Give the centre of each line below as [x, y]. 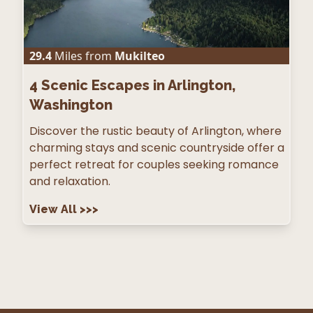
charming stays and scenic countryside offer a [157, 148]
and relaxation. [70, 181]
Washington [71, 105]
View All [54, 209]
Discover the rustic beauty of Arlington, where [155, 131]
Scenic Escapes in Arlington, [138, 85]
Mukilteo [140, 56]
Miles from [82, 56]
